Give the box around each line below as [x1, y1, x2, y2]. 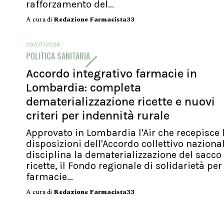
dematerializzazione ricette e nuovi [26, 94, 215, 108]
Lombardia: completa [26, 80, 141, 94]
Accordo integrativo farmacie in [26, 66, 197, 80]
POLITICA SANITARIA [26, 49, 90, 62]
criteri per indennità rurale [26, 108, 169, 122]
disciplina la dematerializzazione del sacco [26, 148, 221, 160]
